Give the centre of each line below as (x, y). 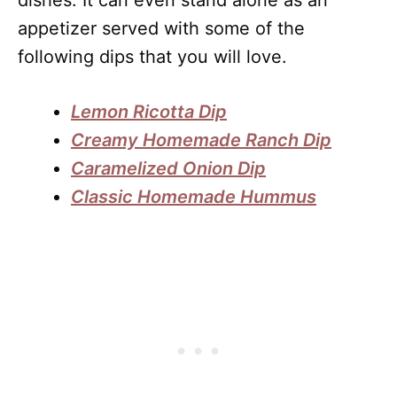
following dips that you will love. (152, 56)
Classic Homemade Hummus (194, 196)
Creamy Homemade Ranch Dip (201, 140)
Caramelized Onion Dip (168, 168)
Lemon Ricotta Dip (149, 111)
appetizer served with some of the (161, 28)
